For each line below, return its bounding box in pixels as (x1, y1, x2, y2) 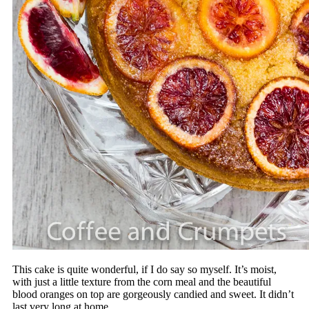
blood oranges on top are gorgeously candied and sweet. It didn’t (12, 288, 294, 301)
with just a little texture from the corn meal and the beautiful (12, 276, 271, 288)
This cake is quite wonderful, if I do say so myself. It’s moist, (12, 263, 277, 276)
